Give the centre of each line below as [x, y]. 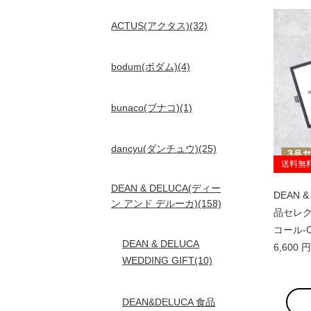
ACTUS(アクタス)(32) [159, 26]
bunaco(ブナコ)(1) [152, 108]
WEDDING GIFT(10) [167, 261]
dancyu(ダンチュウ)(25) [164, 149]
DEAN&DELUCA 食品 [169, 302]
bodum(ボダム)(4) [151, 67]
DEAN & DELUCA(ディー [166, 188]
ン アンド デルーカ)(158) [166, 203]
